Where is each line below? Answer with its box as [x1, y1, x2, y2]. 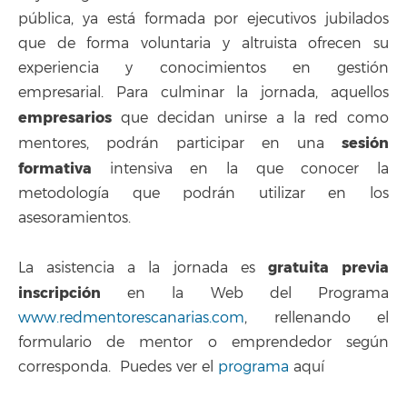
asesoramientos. [18, 209, 135, 228]
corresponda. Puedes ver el [18, 358, 218, 377]
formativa [18, 159, 92, 179]
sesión [342, 134, 389, 154]
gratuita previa [267, 258, 390, 278]
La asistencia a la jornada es [18, 259, 268, 278]
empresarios [18, 108, 112, 128]
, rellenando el [244, 309, 389, 328]
